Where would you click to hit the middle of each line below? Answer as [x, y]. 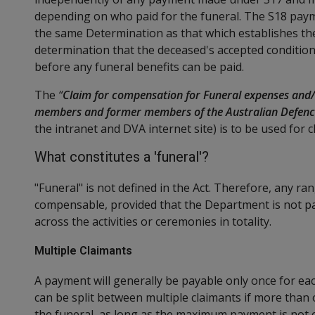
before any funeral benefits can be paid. [139, 66]
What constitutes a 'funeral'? [122, 156]
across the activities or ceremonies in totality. [153, 221]
